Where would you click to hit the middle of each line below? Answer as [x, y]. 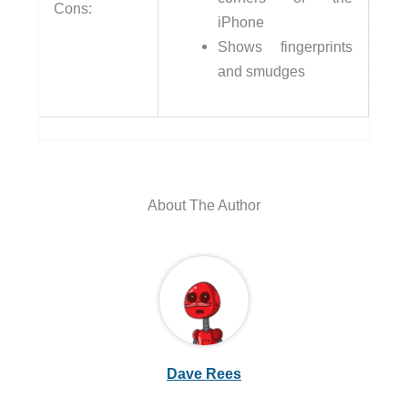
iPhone [241, 22]
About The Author [204, 205]
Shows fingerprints [286, 47]
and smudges [262, 71]
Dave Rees [204, 373]
